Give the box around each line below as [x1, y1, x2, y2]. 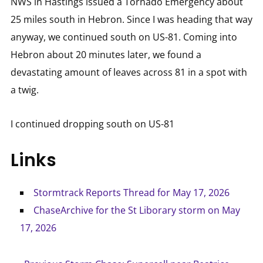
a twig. [10, 83, 39, 97]
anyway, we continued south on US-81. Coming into [10, 31, 237, 44]
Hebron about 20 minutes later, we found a [10, 48, 201, 62]
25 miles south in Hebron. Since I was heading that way [10, 13, 252, 26]
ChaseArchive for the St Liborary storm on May [33, 204, 240, 217]
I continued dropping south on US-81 [10, 117, 174, 131]
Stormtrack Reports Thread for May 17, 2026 [33, 186, 230, 200]
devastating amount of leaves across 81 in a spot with [10, 66, 247, 79]
